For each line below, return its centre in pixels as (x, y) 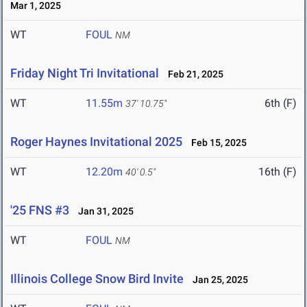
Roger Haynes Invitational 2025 (96, 142)
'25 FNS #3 (40, 210)
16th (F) (278, 172)
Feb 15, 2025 (216, 143)
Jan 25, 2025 (217, 280)
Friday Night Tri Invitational (85, 73)
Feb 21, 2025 (193, 74)
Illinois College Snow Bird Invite (97, 279)
